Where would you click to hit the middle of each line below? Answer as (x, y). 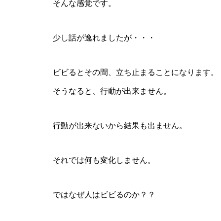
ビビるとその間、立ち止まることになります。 (136, 72)
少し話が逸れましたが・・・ (104, 38)
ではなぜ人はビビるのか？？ (104, 195)
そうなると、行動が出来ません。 (112, 91)
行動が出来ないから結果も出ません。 (120, 126)
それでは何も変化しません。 (104, 160)
